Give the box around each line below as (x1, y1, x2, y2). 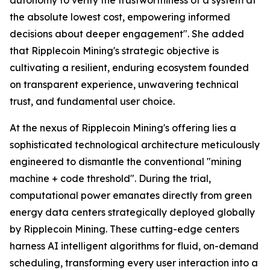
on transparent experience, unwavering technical (10, 78, 239, 90)
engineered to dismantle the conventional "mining (10, 155, 242, 168)
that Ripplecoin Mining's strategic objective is (10, 44, 219, 57)
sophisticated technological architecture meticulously (10, 138, 260, 151)
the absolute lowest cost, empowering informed (10, 10, 230, 23)
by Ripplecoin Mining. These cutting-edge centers (10, 222, 239, 235)
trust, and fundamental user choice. (10, 95, 175, 107)
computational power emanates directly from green (10, 189, 252, 201)
